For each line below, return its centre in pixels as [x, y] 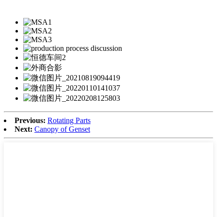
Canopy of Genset [62, 129]
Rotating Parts [69, 120]
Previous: [30, 120]
